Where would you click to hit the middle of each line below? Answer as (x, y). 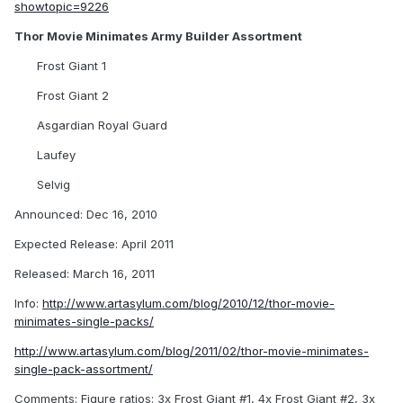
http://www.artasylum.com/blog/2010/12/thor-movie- (188, 304)
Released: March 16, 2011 (85, 274)
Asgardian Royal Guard (102, 125)
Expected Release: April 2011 (94, 244)
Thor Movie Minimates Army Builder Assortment (158, 36)
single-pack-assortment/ (84, 369)
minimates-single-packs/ (84, 322)
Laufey (56, 155)
